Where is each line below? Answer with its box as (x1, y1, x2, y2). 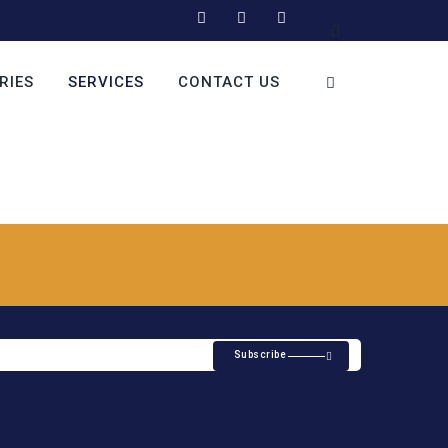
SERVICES (68, 73, 144, 91)
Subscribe (233, 349, 286, 360)
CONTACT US (178, 73, 280, 91)
